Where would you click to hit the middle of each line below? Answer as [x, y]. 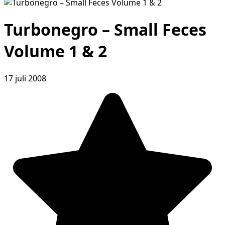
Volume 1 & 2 [55, 51]
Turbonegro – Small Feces [105, 30]
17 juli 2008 [25, 78]
